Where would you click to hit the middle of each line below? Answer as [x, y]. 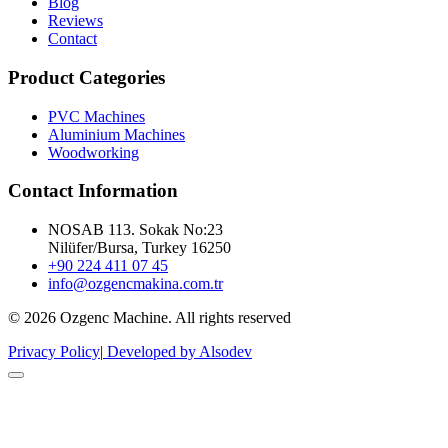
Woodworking [93, 152]
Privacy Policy [54, 351]
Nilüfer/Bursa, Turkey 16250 [139, 247]
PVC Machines [96, 116]
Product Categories [86, 77]
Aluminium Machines [116, 134]
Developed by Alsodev [177, 351]
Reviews [75, 21]
